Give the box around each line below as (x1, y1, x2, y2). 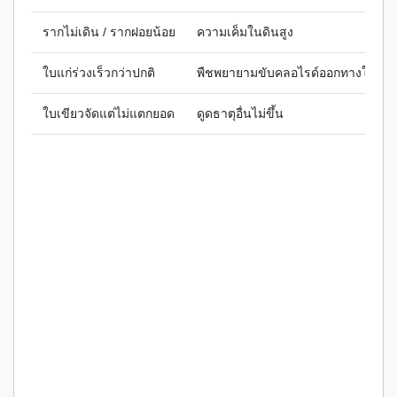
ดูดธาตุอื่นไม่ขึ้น (197, 106, 284, 121)
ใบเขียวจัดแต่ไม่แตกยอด (43, 106, 175, 121)
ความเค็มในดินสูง (197, 25, 293, 39)
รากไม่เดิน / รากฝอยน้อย (43, 25, 175, 39)
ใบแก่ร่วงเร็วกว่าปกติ (43, 66, 155, 80)
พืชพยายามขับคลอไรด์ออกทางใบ (197, 66, 376, 80)
